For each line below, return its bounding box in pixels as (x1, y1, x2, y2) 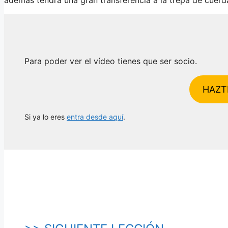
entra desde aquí (67, 112, 123, 121)
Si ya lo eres (24, 112, 67, 121)
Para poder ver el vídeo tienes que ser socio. (24, 55, 197, 66)
